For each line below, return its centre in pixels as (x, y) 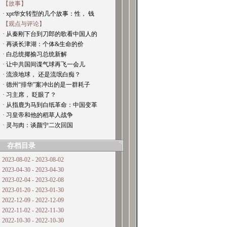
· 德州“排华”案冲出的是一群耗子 (46, 85)
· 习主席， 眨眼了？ (29, 95)
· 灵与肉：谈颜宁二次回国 (38, 125)
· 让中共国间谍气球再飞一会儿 (44, 64)
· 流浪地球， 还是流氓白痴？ (42, 74)
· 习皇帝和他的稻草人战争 (38, 115)
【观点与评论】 (24, 24)
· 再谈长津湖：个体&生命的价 (43, 44)
